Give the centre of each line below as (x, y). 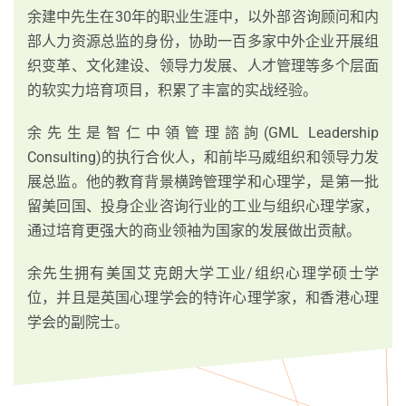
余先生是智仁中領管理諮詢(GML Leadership (203, 133)
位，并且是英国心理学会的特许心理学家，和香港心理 (203, 298)
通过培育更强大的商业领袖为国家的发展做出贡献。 (194, 231)
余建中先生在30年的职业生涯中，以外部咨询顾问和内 (203, 17)
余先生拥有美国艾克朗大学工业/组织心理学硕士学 (203, 274)
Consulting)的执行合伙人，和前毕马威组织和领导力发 (203, 158)
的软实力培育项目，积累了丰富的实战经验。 (172, 91)
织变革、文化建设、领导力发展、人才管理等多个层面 (203, 66)
